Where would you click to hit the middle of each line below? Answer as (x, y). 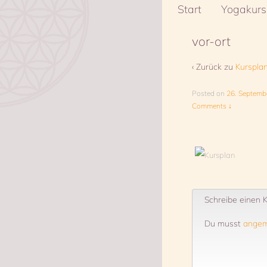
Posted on (209, 93)
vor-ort (211, 41)
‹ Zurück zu (214, 67)
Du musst (224, 224)
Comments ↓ (212, 105)
